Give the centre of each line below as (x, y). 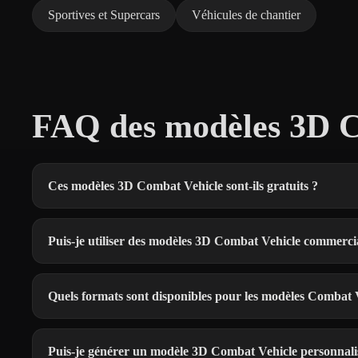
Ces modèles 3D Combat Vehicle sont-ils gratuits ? (183, 185)
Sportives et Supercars (104, 14)
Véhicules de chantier (246, 14)
